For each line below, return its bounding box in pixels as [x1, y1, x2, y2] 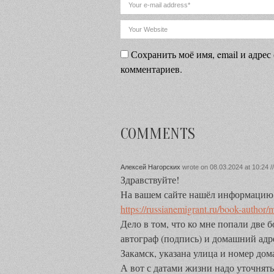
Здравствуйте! [120, 173, 179, 186]
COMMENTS [120, 125, 195, 143]
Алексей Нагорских [120, 163, 180, 171]
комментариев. [120, 62, 182, 75]
